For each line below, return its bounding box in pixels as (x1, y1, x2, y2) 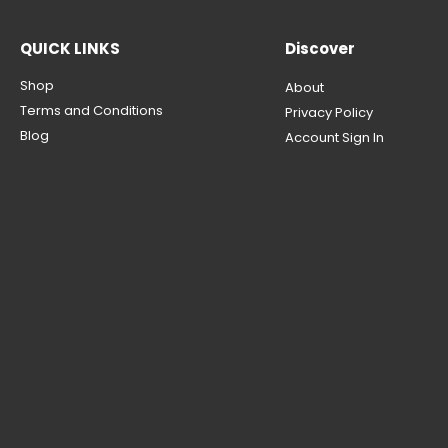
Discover (285, 37, 355, 59)
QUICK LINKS (20, 37, 120, 59)
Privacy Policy (285, 102, 373, 122)
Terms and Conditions (20, 100, 163, 120)
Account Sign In (285, 127, 384, 147)
